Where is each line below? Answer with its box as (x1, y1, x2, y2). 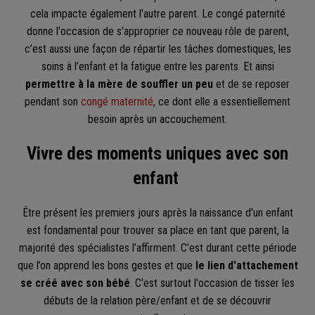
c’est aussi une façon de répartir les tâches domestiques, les (24, 42, 291, 56)
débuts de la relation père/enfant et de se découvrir (44, 293, 271, 307)
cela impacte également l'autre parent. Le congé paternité (30, 7, 285, 21)
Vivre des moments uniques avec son (27, 143, 288, 164)
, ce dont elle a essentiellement (153, 95, 290, 109)
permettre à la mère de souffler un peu (25, 77, 213, 91)
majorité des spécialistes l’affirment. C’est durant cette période (18, 240, 297, 255)
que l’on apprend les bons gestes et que (17, 258, 193, 272)
